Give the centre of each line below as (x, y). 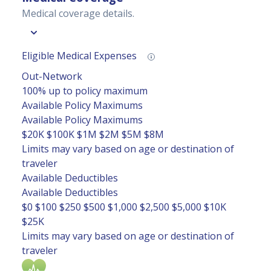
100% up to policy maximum (85, 91)
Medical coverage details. (78, 14)
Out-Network (52, 77)
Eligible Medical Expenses (80, 56)
